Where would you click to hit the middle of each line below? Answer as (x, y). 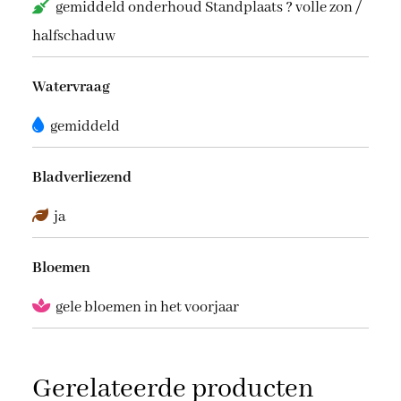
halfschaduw (74, 36)
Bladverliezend (82, 177)
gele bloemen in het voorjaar (147, 307)
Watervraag (71, 87)
